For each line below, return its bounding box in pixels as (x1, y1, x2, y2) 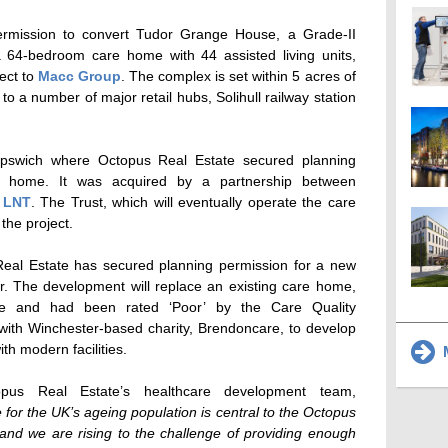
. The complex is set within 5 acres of (120, 68, 356, 85)
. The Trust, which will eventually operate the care (30, 194, 356, 211)
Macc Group (37, 68, 121, 85)
